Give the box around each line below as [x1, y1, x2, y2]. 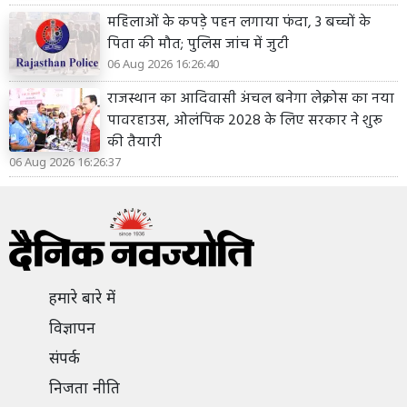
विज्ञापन [49, 318, 95, 337]
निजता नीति [49, 378, 120, 397]
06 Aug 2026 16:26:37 [9, 153, 121, 170]
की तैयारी [107, 130, 162, 154]
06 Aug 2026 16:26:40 [107, 55, 219, 72]
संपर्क [49, 348, 80, 367]
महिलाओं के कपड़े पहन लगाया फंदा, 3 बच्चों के [107, 10, 371, 35]
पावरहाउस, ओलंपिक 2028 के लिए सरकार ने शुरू [107, 108, 382, 133]
